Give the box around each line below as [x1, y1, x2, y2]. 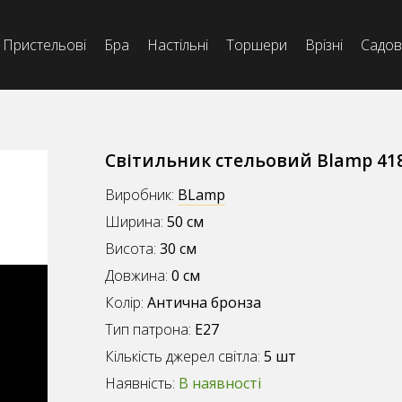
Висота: [105, 239, 161, 259]
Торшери [225, 35, 287, 55]
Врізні [304, 35, 343, 55]
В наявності [179, 373, 262, 394]
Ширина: [105, 212, 168, 232]
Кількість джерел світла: [105, 346, 265, 367]
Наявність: [105, 373, 179, 394]
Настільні [146, 35, 208, 55]
